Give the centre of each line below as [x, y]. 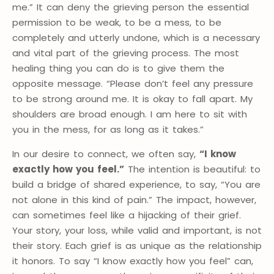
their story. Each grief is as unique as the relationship [137, 246]
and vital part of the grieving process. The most [126, 53]
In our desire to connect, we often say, [106, 154]
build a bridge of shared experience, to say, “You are [136, 185]
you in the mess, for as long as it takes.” [108, 130]
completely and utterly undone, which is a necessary [136, 38]
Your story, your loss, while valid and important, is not [137, 231]
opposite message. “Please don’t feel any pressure [133, 84]
